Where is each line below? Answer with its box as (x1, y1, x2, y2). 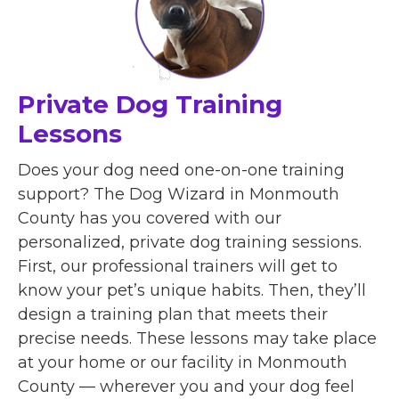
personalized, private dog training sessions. (18, 232, 362, 252)
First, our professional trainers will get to (18, 256, 338, 276)
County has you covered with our (18, 208, 281, 228)
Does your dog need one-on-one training (18, 159, 345, 180)
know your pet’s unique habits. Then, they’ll (18, 280, 366, 300)
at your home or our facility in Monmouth (18, 352, 347, 372)
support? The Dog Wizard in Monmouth (18, 183, 339, 204)
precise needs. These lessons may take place (18, 328, 377, 348)
